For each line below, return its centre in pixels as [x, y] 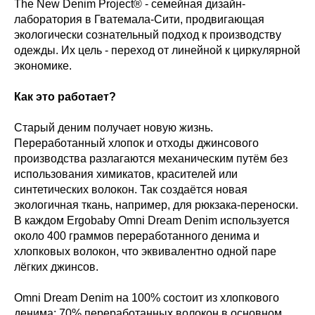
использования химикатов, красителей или [126, 174]
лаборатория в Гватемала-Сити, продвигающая [139, 19]
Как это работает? [65, 97]
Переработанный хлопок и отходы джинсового [136, 143]
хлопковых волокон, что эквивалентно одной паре [145, 251]
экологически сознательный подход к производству [148, 35]
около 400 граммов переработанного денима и [137, 236]
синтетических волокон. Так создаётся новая [131, 189]
